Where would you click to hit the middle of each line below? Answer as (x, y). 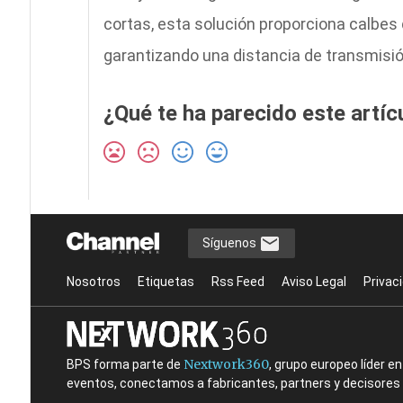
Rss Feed (237, 282)
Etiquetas (166, 282)
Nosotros (93, 282)
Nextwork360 (226, 365)
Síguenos (230, 242)
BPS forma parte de (125, 365)
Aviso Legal (313, 282)
